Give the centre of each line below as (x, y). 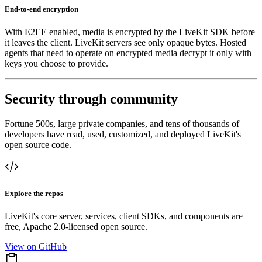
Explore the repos (34, 193)
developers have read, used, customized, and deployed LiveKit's (123, 134)
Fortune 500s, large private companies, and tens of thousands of (122, 123)
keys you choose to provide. (56, 63)
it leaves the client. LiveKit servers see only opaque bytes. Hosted (125, 42)
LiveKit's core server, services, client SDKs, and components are (124, 216)
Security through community (91, 99)
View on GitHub (36, 247)
